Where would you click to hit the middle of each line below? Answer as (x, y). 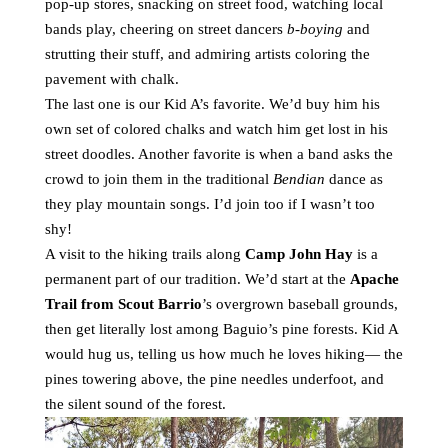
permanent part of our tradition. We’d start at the (197, 279)
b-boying (317, 29)
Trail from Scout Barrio (123, 304)
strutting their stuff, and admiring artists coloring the (207, 54)
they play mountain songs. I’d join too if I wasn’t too (210, 204)
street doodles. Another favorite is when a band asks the (219, 154)
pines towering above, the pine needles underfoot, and (214, 379)
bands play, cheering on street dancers (166, 29)
